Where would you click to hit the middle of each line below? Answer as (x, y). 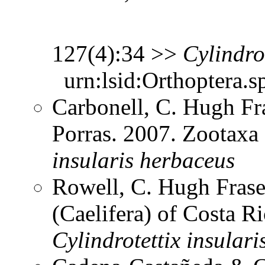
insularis (93, 160)
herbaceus (187, 160)
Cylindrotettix (116, 240)
